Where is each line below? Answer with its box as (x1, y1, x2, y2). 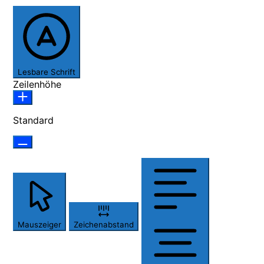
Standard (13, 114, 54, 127)
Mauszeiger (18, 220, 61, 230)
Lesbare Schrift (18, 67, 75, 77)
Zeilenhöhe (13, 78, 61, 91)
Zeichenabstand (74, 220, 134, 230)
